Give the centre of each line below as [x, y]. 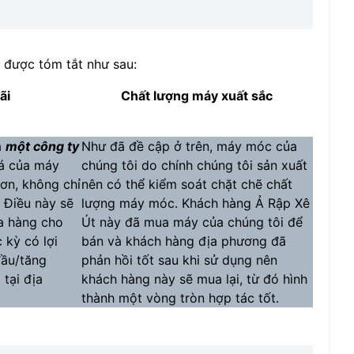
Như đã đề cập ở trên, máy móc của [189, 146]
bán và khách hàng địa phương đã [183, 241]
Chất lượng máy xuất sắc [197, 96]
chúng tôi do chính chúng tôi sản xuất [194, 165]
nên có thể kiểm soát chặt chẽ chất [186, 184]
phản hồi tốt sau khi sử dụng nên [179, 260]
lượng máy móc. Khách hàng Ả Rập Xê [195, 203]
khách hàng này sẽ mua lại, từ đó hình [194, 279]
